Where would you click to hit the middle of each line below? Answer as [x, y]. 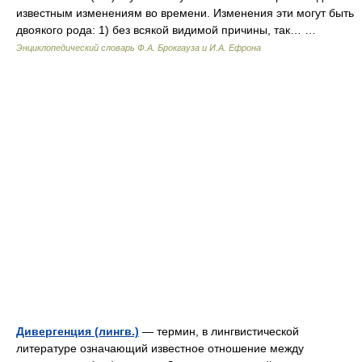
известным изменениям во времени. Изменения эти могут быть [185, 13]
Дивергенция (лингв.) [78, 331]
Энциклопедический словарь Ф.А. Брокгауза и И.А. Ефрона [139, 48]
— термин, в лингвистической [219, 331]
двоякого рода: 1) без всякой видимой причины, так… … [169, 30]
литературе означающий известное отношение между [160, 348]
